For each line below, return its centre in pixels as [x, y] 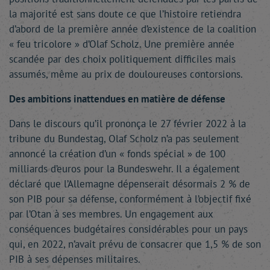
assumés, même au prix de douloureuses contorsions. [126, 74]
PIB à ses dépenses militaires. [75, 259]
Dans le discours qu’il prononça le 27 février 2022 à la [127, 124]
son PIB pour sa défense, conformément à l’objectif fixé [130, 199]
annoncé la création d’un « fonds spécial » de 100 [117, 154]
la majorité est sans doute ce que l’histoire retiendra [125, 14]
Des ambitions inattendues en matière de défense [117, 99]
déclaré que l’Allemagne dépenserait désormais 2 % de [130, 184]
